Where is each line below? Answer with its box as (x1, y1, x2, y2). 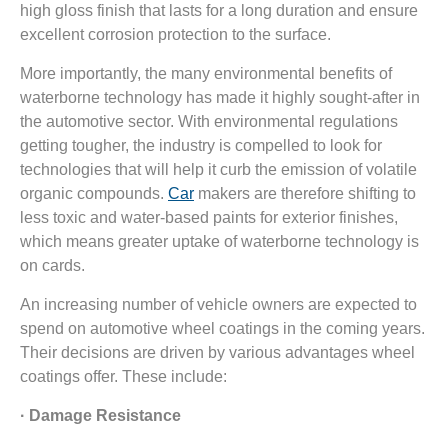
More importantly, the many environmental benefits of (20, 65, 392, 83)
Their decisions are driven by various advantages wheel (20, 344, 415, 362)
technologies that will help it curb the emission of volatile (20, 161, 417, 179)
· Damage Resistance (20, 407, 181, 425)
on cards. (20, 257, 85, 275)
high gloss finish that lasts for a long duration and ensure (20, 2, 418, 20)
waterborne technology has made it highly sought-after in (20, 89, 420, 107)
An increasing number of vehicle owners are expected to (20, 296, 417, 314)
